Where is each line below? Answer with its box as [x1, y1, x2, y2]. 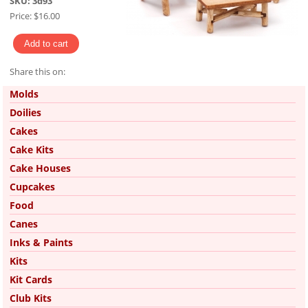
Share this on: [10, 65, 65, 78]
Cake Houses [10, 162, 71, 175]
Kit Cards [10, 273, 52, 287]
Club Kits [10, 291, 52, 305]
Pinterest [20, 82, 57, 95]
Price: [10, 10, 32, 23]
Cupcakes [10, 180, 55, 194]
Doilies [10, 106, 41, 120]
